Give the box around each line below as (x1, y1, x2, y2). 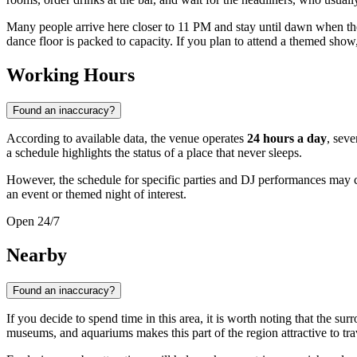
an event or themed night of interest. (6, 187, 186, 202)
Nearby (6, 245, 67, 266)
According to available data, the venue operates (6, 131, 247, 146)
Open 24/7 (6, 214, 60, 229)
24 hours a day (247, 131, 327, 146)
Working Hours (6, 65, 135, 86)
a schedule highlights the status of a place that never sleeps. (6, 146, 302, 160)
